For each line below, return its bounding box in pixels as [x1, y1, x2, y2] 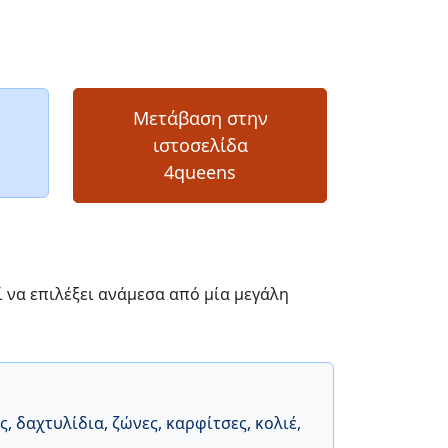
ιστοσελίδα [152, 133, 248, 158]
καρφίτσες [166, 412, 247, 435]
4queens [164, 160, 236, 185]
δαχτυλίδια [16, 412, 104, 435]
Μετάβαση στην [132, 106, 268, 131]
